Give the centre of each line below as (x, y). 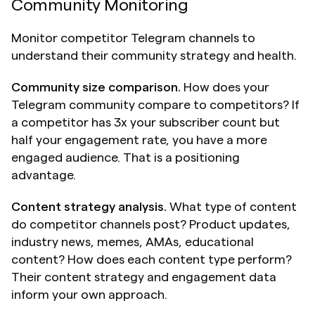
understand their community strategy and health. (154, 55)
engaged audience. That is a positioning (126, 157)
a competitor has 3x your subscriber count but (146, 122)
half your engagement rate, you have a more (139, 140)
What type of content (232, 206)
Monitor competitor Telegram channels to (133, 38)
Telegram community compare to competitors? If (155, 104)
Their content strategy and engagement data (144, 277)
